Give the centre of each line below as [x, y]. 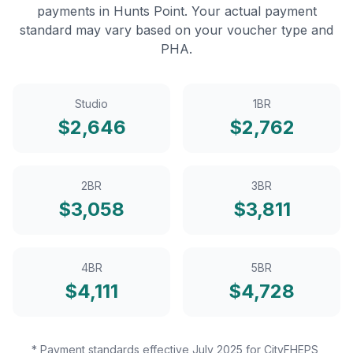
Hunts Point [149, 11]
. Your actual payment [250, 11]
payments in [75, 11]
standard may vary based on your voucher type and [176, 30]
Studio [91, 104]
